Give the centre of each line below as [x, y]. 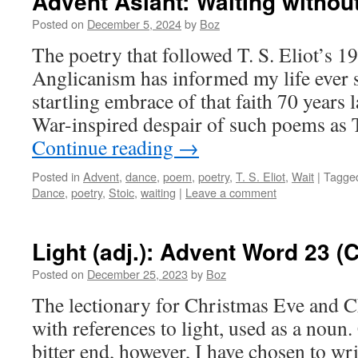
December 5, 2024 [134, 24]
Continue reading [105, 147]
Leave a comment [231, 192]
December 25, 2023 [137, 274]
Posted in [56, 176]
